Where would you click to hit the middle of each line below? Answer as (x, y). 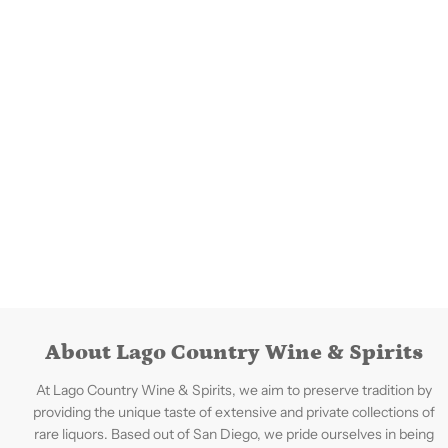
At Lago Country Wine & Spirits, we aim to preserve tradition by (233, 389)
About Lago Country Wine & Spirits (233, 352)
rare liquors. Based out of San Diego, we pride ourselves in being (233, 433)
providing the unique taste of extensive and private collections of (233, 411)
